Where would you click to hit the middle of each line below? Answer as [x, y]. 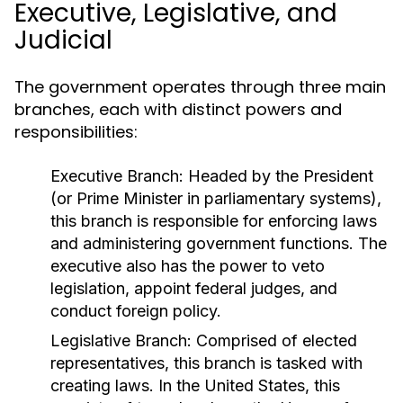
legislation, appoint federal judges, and [194, 288]
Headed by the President [278, 176]
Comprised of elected [274, 340]
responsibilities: [76, 132]
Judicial [63, 40]
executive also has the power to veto [188, 266]
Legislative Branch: [121, 340]
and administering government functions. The [219, 243]
